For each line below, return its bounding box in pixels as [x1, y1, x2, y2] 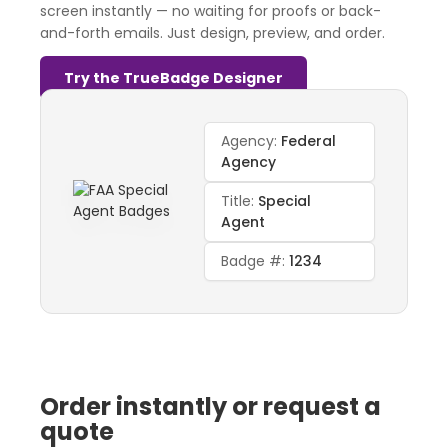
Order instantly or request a [40, 389, 381, 423]
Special [258, 190, 312, 211]
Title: [221, 190, 259, 211]
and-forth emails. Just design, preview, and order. [40, 22, 385, 43]
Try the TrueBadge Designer [64, 67, 283, 88]
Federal [281, 130, 337, 151]
